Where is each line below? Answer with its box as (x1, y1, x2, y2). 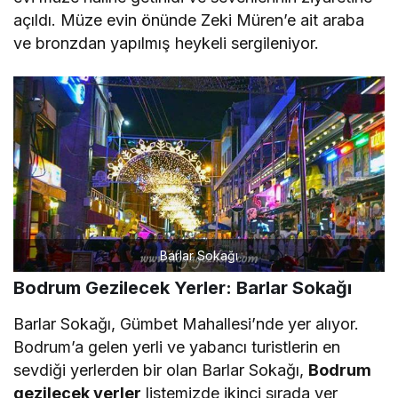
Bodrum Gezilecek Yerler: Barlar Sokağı (13, 276, 352, 298)
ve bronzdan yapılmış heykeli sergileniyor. (13, 33, 320, 52)
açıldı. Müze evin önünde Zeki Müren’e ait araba (13, 10, 365, 29)
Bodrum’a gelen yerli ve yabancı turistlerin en (13, 337, 341, 356)
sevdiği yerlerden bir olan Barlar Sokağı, (13, 360, 309, 379)
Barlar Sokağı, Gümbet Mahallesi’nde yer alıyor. (13, 314, 360, 333)
